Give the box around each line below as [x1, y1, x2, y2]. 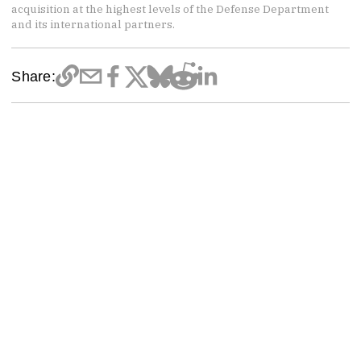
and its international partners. [11, 17, 176, 32]
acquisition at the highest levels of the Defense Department [11, 2, 330, 17]
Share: [11, 67, 56, 85]
